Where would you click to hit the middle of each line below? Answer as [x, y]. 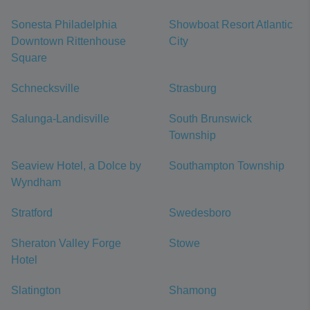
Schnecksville [45, 88]
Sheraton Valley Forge [66, 243]
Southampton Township [227, 166]
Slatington [36, 290]
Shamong [193, 290]
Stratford [32, 213]
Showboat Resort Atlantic [231, 25]
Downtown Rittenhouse [69, 41]
